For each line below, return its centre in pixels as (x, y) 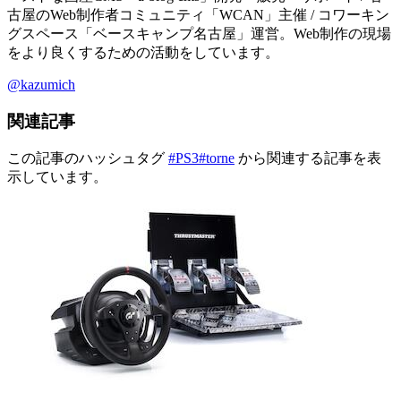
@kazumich (41, 84)
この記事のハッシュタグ (88, 158)
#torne (217, 158)
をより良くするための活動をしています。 (143, 52)
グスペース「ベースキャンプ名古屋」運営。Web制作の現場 (199, 33)
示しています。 (57, 177)
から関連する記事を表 (310, 158)
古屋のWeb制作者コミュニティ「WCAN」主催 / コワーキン (198, 14)
